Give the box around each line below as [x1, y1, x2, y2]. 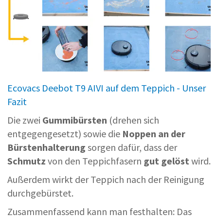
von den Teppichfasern [46, 155, 142, 167]
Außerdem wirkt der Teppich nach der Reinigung [7, 173, 204, 186]
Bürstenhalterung [7, 141, 86, 154]
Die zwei [7, 114, 42, 127]
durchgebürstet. [7, 187, 73, 200]
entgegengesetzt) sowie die [7, 127, 122, 140]
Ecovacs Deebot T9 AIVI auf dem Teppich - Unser [7, 82, 206, 94]
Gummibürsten [42, 114, 107, 127]
